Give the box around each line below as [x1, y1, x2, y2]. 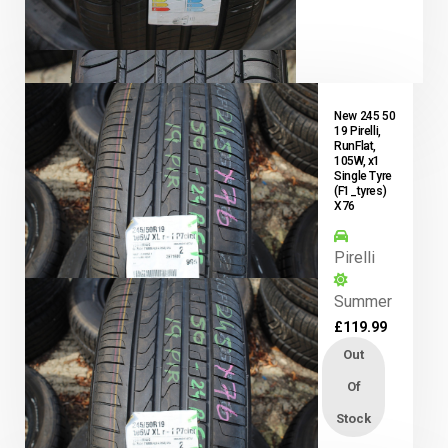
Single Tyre [334, 168, 393, 183]
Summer [334, 291, 393, 311]
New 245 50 [334, 108, 396, 123]
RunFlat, [334, 138, 377, 153]
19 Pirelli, [334, 123, 382, 138]
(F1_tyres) [334, 183, 387, 198]
